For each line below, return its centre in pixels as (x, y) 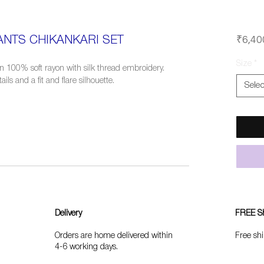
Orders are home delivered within (114, 236)
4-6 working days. (86, 247)
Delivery (68, 214)
